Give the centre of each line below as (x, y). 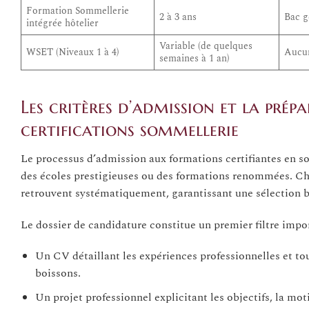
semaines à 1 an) (195, 59)
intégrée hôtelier (63, 24)
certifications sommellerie (130, 129)
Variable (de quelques (206, 47)
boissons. (58, 273)
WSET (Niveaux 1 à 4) (73, 53)
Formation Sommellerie (78, 11)
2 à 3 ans (178, 18)
